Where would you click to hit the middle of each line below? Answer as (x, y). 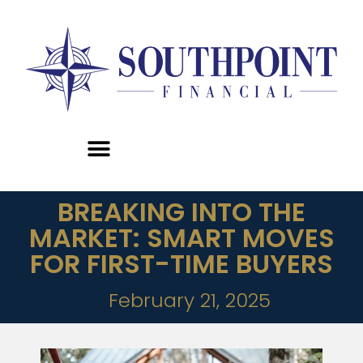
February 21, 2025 (189, 301)
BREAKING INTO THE (181, 212)
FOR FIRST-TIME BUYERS (181, 264)
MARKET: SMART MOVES (181, 238)
